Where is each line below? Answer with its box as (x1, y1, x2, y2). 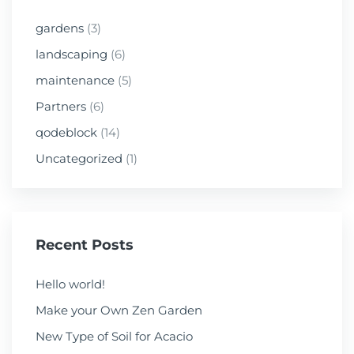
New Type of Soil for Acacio (36, 329, 193, 345)
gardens (36, 21, 84, 36)
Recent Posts (36, 236, 134, 254)
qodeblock (36, 125, 97, 141)
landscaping (36, 47, 107, 62)
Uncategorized (36, 151, 122, 167)
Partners (36, 99, 86, 115)
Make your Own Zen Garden (36, 303, 202, 318)
